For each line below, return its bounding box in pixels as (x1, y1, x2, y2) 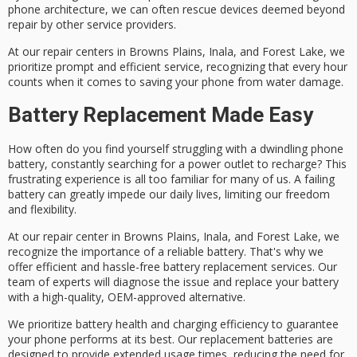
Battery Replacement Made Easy (8, 102, 313, 127)
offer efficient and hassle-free (8, 258, 163, 274)
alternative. (186, 288, 245, 304)
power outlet (188, 155, 254, 171)
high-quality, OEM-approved (42, 288, 186, 304)
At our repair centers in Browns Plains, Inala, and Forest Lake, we (8, 44, 345, 60)
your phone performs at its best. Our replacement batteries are (8, 331, 333, 347)
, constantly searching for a (45, 155, 188, 171)
